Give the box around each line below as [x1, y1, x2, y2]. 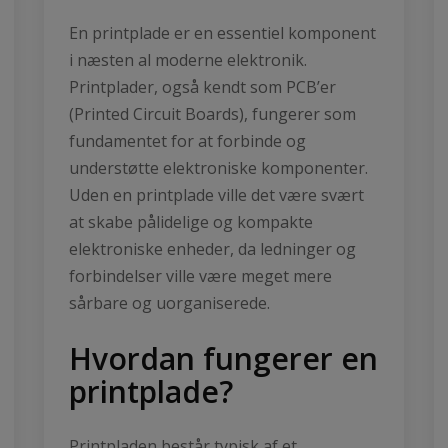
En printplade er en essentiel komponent [69, 21, 376, 44]
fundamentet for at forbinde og [69, 129, 306, 152]
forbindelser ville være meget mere [69, 264, 332, 287]
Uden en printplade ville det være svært [69, 183, 364, 206]
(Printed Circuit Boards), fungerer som [69, 102, 356, 125]
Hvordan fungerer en [69, 337, 378, 379]
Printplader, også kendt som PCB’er [69, 75, 336, 98]
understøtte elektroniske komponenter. [69, 156, 368, 179]
